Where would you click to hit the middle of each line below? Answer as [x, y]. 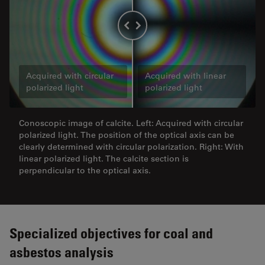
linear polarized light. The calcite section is [104, 159]
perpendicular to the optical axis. [85, 171]
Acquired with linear [185, 76]
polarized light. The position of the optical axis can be [127, 135]
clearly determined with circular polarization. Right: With [131, 147]
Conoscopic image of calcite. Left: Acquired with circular [131, 123]
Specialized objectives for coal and [111, 233]
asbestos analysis [62, 252]
